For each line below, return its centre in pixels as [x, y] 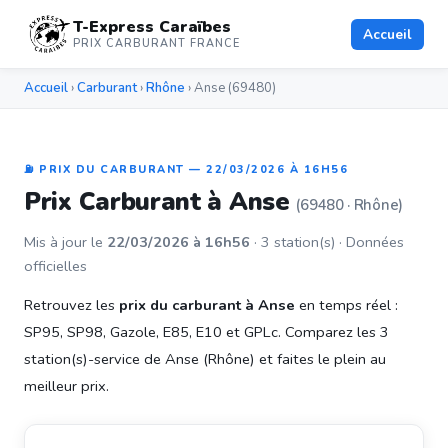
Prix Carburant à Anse [160, 202]
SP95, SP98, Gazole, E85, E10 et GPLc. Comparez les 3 [206, 332]
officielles [55, 266]
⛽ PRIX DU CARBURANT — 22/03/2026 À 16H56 [186, 169]
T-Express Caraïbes [152, 27]
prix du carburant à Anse [207, 305]
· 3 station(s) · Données [327, 242]
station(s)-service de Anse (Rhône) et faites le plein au [205, 359]
